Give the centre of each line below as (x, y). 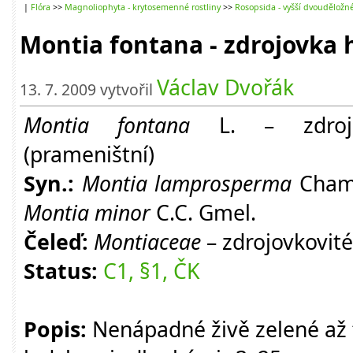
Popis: (55, 329)
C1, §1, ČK (152, 271)
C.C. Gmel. (203, 212)
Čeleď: (56, 242)
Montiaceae (147, 242)
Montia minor (87, 212)
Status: (61, 271)
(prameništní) (89, 154)
